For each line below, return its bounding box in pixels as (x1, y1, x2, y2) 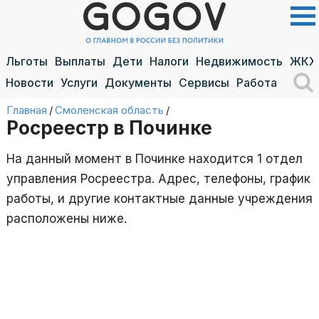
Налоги (150, 54, 189, 68)
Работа (236, 75, 277, 90)
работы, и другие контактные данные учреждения (6, 191, 313, 206)
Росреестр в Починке (6, 116, 212, 139)
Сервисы (179, 75, 229, 90)
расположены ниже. (6, 211, 127, 226)
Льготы (6, 54, 48, 68)
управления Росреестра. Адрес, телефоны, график (6, 171, 310, 186)
